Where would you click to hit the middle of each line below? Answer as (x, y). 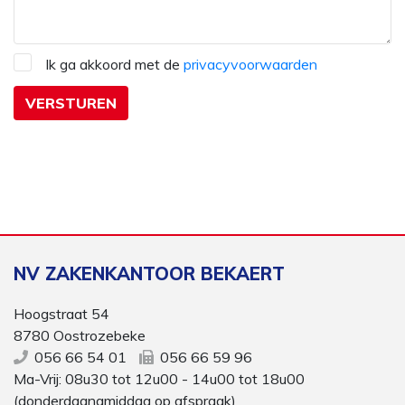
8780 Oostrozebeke (80, 335)
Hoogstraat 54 (61, 314)
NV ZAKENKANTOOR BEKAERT (149, 273)
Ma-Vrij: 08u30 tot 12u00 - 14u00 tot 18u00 (159, 379)
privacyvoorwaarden (250, 64)
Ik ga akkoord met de (114, 64)
